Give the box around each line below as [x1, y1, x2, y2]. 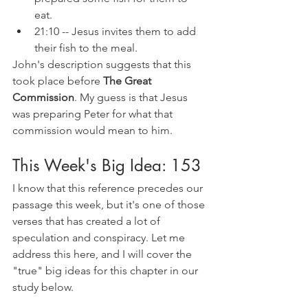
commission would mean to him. [12, 124, 173, 137]
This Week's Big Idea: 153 [12, 155, 201, 177]
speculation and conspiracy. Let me [12, 231, 188, 245]
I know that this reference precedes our [12, 181, 206, 195]
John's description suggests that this [12, 58, 194, 71]
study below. [12, 280, 74, 294]
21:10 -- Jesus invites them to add [34, 25, 199, 38]
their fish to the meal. [34, 41, 140, 55]
